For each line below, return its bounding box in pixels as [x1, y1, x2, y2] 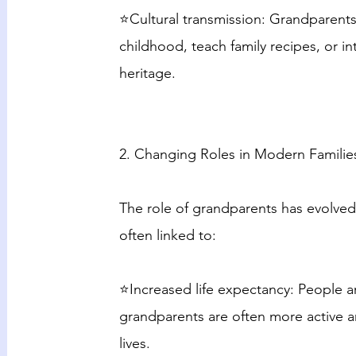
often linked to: [118, 226, 216, 244]
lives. [118, 335, 150, 352]
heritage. [118, 64, 176, 82]
